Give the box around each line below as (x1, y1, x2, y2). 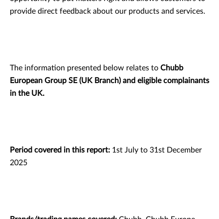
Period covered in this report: (10, 146, 110, 154)
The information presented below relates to (10, 64, 160, 72)
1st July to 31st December (110, 146, 202, 154)
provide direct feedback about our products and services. (10, 7, 205, 15)
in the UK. (10, 89, 44, 97)
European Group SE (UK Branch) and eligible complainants (10, 77, 209, 85)
